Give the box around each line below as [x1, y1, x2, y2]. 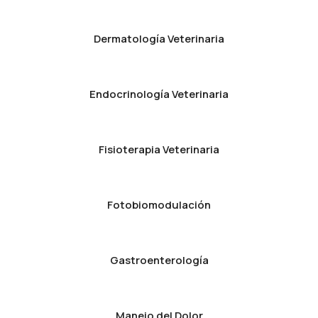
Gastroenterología [109, 253, 209, 268]
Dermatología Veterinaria [94, 31, 224, 46]
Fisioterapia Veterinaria [99, 142, 219, 157]
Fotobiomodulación [107, 197, 211, 212]
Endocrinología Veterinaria [89, 87, 229, 102]
